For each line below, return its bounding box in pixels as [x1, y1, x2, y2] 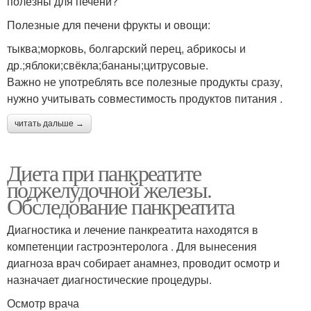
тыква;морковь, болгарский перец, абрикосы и [7, 40, 246, 56]
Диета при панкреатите [7, 157, 201, 187]
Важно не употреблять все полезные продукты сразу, [7, 73, 283, 90]
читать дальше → [15, 118, 84, 128]
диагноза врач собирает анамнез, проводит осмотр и [7, 254, 280, 271]
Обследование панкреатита [7, 190, 235, 221]
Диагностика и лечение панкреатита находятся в [7, 221, 258, 237]
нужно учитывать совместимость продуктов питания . [7, 90, 283, 106]
